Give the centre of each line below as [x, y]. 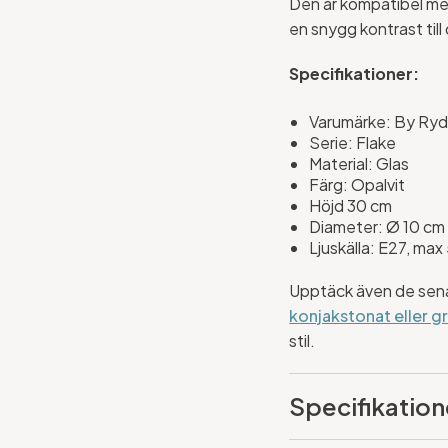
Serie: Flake [353, 142]
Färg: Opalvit [357, 184]
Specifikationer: [354, 73]
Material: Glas [359, 163]
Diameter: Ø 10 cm [377, 226]
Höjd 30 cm [351, 205]
